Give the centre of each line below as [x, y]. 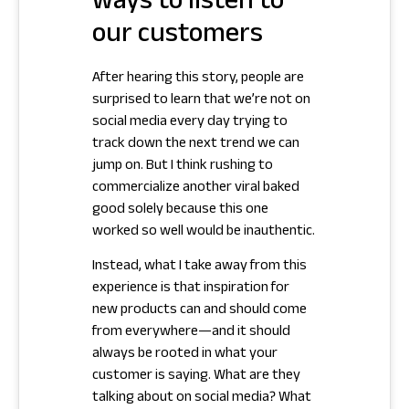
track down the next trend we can [196, 145]
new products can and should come [199, 311]
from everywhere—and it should [191, 333]
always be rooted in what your [185, 355]
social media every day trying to [190, 123]
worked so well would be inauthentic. [204, 233]
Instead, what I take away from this [199, 267]
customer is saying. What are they [196, 377]
